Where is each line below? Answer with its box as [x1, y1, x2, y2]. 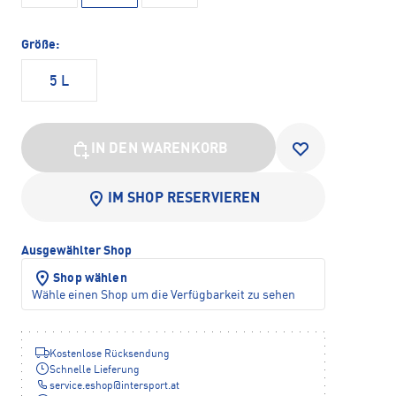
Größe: [21, 39, 59, 52]
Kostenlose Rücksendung [49, 349, 170, 361]
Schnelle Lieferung [49, 365, 140, 377]
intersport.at [121, 381, 179, 392]
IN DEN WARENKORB [90, 142, 229, 157]
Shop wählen [53, 272, 127, 286]
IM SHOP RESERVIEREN [107, 192, 261, 207]
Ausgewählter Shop [21, 245, 132, 258]
